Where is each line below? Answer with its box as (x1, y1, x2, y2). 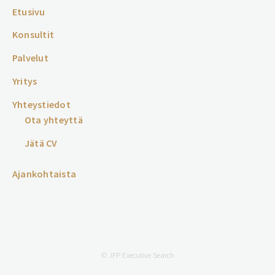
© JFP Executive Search (101, 250, 174, 260)
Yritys (12, 75, 37, 88)
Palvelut (12, 52, 48, 64)
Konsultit (12, 28, 55, 41)
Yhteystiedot (12, 98, 71, 110)
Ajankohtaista (12, 168, 77, 180)
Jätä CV (25, 136, 58, 149)
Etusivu (12, 5, 45, 18)
